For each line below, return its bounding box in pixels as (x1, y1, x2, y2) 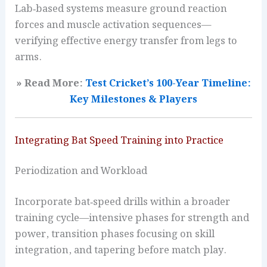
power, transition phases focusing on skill (15, 226, 215, 242)
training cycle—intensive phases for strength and (15, 210, 250, 226)
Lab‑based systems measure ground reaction (15, 1, 228, 17)
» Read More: (16, 75, 85, 91)
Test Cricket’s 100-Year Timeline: (85, 75, 251, 91)
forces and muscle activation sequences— (15, 17, 212, 33)
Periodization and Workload (15, 163, 148, 179)
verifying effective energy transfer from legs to (15, 33, 238, 49)
